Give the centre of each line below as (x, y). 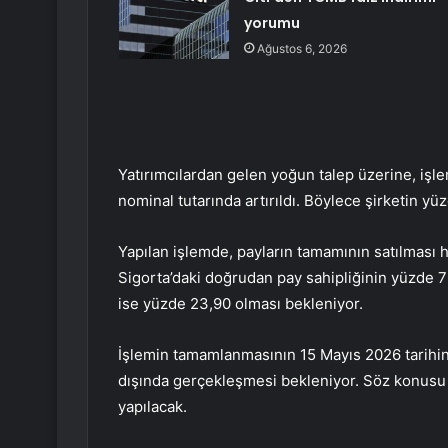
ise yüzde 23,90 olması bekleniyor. (240, 304)
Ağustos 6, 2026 (301, 49)
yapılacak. (152, 407)
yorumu (271, 23)
